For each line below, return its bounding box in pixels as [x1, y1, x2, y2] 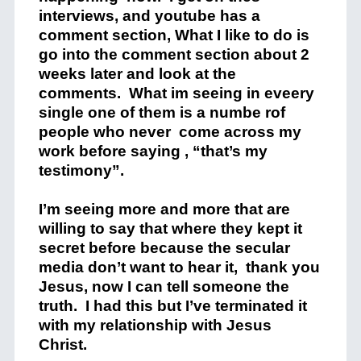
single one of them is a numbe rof [38, 104, 285, 121]
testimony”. [38, 162, 124, 179]
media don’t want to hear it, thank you [38, 259, 320, 276]
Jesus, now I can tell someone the [38, 278, 289, 295]
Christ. [38, 336, 87, 353]
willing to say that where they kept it [38, 220, 302, 237]
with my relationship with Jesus [38, 317, 272, 334]
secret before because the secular [38, 239, 290, 256]
